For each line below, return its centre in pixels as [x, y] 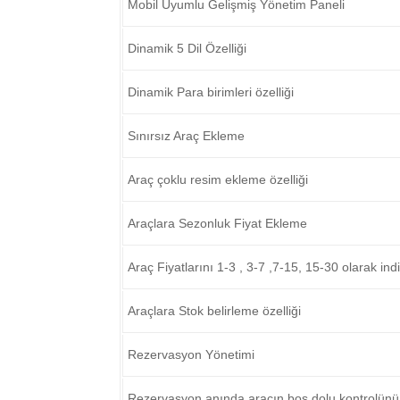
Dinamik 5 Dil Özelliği [187, 48]
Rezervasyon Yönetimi [192, 354]
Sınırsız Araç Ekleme [187, 136]
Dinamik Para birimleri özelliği [211, 92]
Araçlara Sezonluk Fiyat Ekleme [218, 223]
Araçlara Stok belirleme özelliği [215, 311]
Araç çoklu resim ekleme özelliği [218, 179]
